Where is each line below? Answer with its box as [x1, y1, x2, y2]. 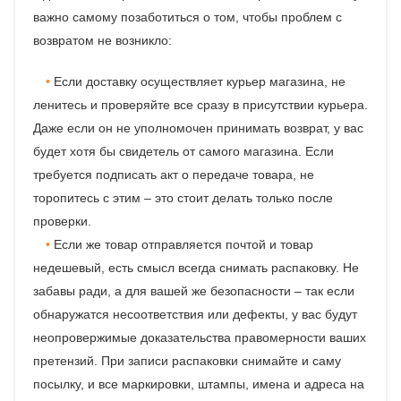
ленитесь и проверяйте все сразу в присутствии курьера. [33, 97, 368, 112]
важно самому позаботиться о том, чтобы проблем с [33, 9, 342, 24]
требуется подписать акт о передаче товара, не [33, 166, 314, 182]
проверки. [33, 213, 91, 228]
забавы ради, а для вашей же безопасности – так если [33, 283, 354, 298]
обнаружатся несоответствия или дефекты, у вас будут [33, 306, 357, 321]
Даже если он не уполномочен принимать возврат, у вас [33, 120, 363, 135]
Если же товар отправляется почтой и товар [54, 236, 313, 252]
